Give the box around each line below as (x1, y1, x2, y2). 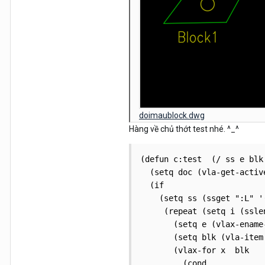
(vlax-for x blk (140, 245, 249, 255)
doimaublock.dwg (139, 111, 205, 120)
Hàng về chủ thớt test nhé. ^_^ (129, 124, 239, 134)
